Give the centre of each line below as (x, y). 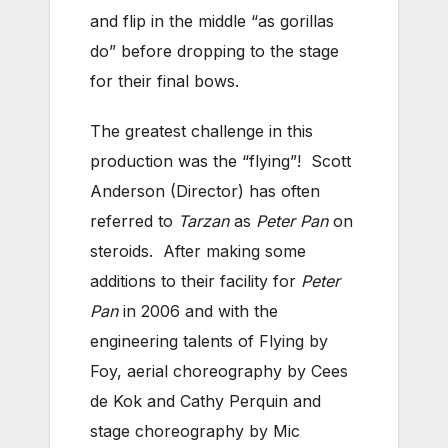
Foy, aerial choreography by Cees (219, 371)
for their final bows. (164, 81)
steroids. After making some (198, 251)
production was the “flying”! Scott (220, 161)
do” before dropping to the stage (214, 51)
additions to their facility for (195, 281)
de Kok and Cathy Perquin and (205, 401)
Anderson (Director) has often (205, 191)
